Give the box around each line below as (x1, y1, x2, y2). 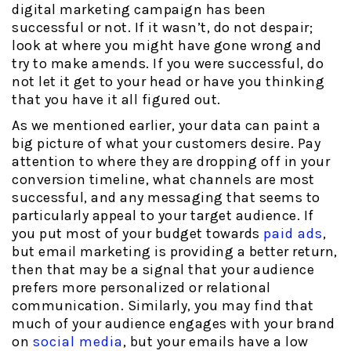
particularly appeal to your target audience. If (12, 207, 314, 225)
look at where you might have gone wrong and (12, 37, 322, 55)
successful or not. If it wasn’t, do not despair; (12, 19, 313, 37)
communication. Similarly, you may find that (12, 297, 314, 315)
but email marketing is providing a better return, (12, 243, 338, 261)
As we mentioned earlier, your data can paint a (12, 117, 320, 135)
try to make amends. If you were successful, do (12, 55, 324, 73)
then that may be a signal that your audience (12, 261, 314, 279)
